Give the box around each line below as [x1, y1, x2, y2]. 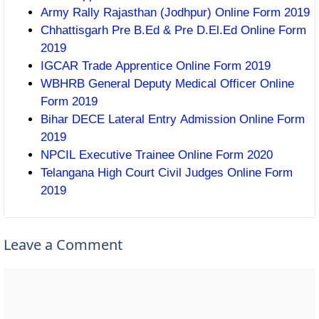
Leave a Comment [4, 234, 122, 254]
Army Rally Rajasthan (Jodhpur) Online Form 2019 [41, 5, 310, 19]
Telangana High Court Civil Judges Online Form [41, 165, 293, 179]
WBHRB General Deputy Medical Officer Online [41, 76, 294, 90]
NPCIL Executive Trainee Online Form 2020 [41, 147, 273, 162]
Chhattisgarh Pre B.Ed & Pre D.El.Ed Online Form [41, 23, 306, 37]
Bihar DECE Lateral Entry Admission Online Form [41, 112, 305, 126]
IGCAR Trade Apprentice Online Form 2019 [41, 58, 271, 73]
